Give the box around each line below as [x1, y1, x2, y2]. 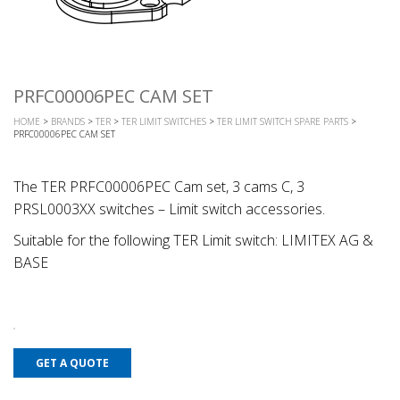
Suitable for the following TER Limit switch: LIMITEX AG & [13, 229, 373, 250]
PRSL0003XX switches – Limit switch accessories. [13, 198, 325, 219]
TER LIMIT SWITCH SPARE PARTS [217, 114, 348, 128]
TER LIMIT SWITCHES [121, 114, 206, 128]
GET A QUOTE [36, 354, 109, 371]
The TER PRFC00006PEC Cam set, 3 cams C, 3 [13, 176, 304, 196]
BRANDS [51, 114, 85, 128]
